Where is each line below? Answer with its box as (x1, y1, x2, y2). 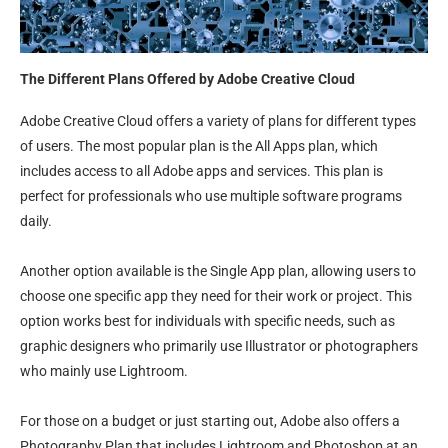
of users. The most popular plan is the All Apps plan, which (20, 138, 378, 154)
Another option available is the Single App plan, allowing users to (20, 263, 416, 279)
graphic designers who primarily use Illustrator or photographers (20, 338, 418, 354)
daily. (20, 213, 52, 229)
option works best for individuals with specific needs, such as (20, 313, 395, 329)
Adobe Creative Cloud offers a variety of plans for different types (20, 113, 416, 129)
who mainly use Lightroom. (20, 363, 188, 379)
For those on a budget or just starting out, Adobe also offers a (20, 413, 400, 429)
